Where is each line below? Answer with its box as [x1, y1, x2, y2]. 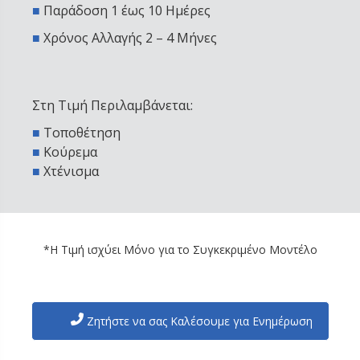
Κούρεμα [40, 143, 97, 162]
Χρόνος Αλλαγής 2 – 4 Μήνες [43, 29, 217, 47]
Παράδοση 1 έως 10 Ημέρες [43, 2, 211, 20]
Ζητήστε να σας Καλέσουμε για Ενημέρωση [83, 313, 313, 329]
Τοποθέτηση [40, 124, 121, 142]
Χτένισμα [40, 162, 99, 181]
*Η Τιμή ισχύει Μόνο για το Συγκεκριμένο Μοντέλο [43, 242, 317, 258]
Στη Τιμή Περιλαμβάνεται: [32, 96, 193, 115]
